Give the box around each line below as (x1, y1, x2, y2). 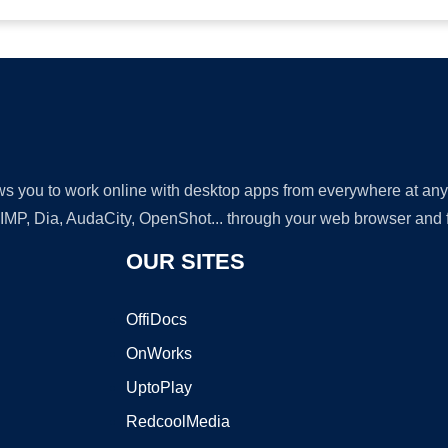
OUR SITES (125, 249, 245, 274)
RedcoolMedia (125, 413, 230, 430)
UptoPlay (125, 379, 192, 396)
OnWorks (125, 345, 192, 362)
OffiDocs (125, 311, 187, 328)
